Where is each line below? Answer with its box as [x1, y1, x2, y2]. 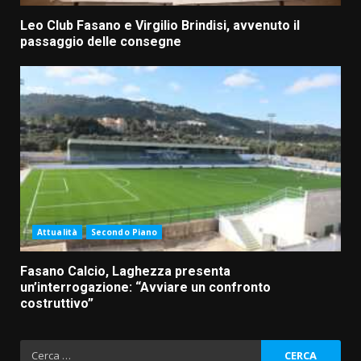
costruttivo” [20, 295, 93, 311]
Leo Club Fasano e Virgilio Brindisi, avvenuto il [20, 17, 300, 33]
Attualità [37, 226, 77, 238]
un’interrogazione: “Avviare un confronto [20, 279, 271, 295]
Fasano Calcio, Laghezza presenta [20, 263, 230, 279]
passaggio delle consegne [20, 33, 181, 49]
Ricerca [19, 339, 66, 358]
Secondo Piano [90, 226, 158, 238]
